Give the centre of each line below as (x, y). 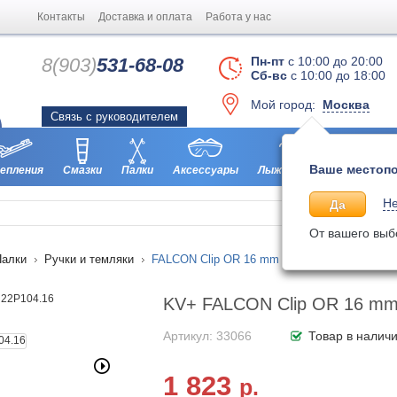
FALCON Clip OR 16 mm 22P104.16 (245, 259)
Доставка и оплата (145, 17)
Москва (346, 105)
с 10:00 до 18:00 (336, 75)
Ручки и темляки (89, 259)
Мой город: (287, 105)
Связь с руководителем (114, 117)
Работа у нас (238, 17)
